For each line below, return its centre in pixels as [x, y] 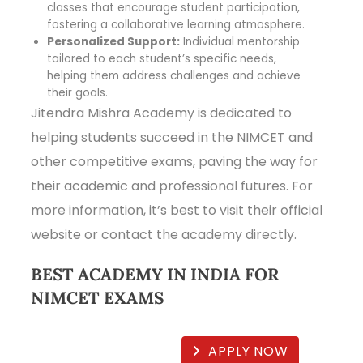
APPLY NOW [248, 351]
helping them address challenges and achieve [174, 76]
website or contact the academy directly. [164, 235]
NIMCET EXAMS [98, 298]
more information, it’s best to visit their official [177, 210]
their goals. [78, 93]
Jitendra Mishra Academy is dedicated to [162, 113]
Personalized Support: [114, 42]
